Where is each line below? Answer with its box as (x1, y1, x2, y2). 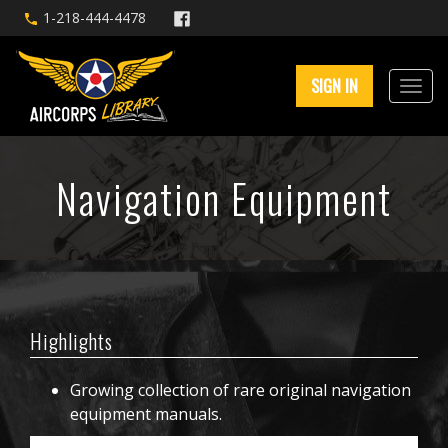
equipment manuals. (70, 403, 222, 425)
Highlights (30, 326, 113, 356)
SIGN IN (311, 74, 358, 98)
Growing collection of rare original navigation (70, 379, 411, 401)
